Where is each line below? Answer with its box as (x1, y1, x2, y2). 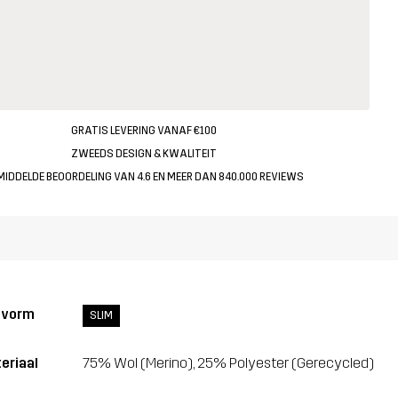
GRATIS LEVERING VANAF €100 (70, 123, 217, 137)
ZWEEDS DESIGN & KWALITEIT (70, 147, 217, 161)
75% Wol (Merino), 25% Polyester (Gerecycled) (82, 354, 374, 372)
